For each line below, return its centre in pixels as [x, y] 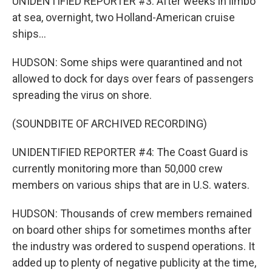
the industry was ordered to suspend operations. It [134, 246]
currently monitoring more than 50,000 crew [117, 168]
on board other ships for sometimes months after [132, 230]
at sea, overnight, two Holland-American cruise [124, 17]
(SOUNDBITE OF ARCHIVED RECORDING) [110, 124]
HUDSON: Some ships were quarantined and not [127, 62]
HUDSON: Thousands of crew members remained [132, 213]
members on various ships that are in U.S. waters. [131, 185]
